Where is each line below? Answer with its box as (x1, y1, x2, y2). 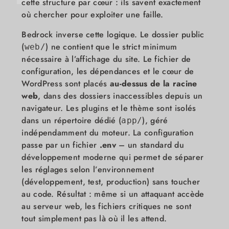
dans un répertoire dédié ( (21, 114, 122, 126)
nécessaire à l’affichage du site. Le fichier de (21, 53, 191, 65)
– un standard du (116, 139, 185, 151)
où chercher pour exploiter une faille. (21, 9, 164, 21)
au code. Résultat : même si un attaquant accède (21, 188, 204, 200)
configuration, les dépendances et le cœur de (21, 65, 194, 77)
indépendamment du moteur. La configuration (21, 126, 194, 139)
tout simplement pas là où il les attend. (21, 212, 167, 224)
